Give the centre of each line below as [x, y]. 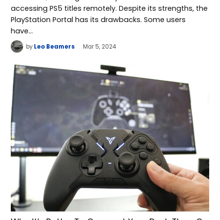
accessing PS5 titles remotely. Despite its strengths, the [110, 8]
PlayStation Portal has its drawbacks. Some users [98, 19]
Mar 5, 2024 [100, 46]
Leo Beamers [55, 46]
